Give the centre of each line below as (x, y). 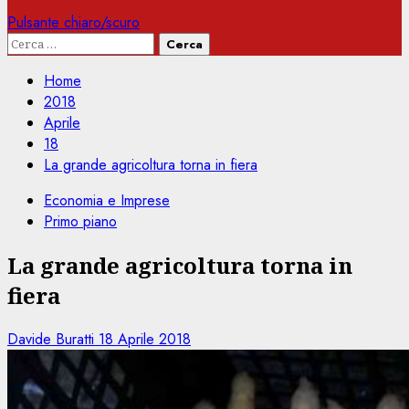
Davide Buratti (53, 339)
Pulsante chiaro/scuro (73, 22)
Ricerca (32, 42)
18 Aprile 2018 (145, 339)
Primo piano (80, 221)
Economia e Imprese (107, 200)
